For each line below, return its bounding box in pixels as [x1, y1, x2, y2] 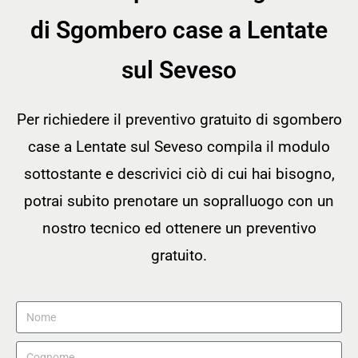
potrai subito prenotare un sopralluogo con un [24, 192, 334, 211]
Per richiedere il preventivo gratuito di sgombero [16, 110, 342, 129]
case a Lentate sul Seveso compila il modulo [28, 137, 330, 157]
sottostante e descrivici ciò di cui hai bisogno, [23, 165, 335, 184]
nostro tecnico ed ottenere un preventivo [42, 219, 316, 238]
